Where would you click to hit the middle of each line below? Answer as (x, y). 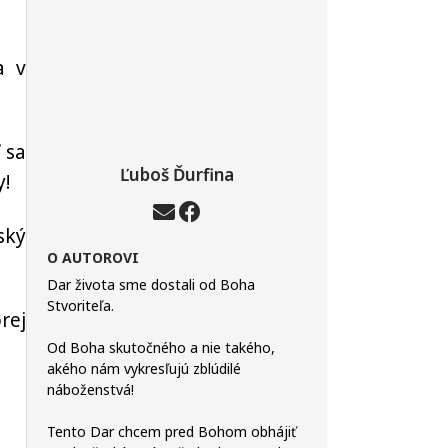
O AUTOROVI (93, 257)
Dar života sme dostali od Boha (151, 284)
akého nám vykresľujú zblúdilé (144, 368)
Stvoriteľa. (80, 305)
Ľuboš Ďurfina (177, 174)
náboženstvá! (90, 389)
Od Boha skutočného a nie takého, (161, 347)
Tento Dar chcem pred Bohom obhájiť (171, 431)
